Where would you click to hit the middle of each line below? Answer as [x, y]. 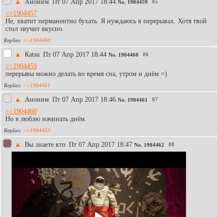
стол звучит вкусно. [35, 29]
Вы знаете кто [46, 144]
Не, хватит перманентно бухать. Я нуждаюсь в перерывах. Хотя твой [106, 21]
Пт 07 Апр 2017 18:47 [101, 144]
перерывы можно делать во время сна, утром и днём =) [86, 74]
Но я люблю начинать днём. [46, 119]
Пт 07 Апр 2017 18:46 [84, 99]
